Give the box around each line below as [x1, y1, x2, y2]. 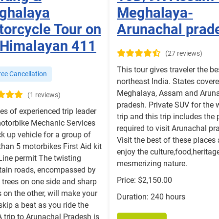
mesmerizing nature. [117, 159, 187, 169]
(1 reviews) [27, 91, 61, 100]
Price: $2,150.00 [117, 175, 172, 185]
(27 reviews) [165, 49, 202, 58]
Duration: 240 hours [117, 192, 185, 202]
